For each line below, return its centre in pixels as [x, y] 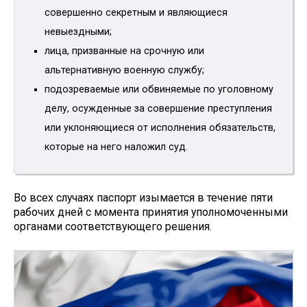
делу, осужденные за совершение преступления [158, 109]
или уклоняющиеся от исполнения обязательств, [160, 128]
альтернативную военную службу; [124, 71]
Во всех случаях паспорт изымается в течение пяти [143, 198]
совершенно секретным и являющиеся [136, 13]
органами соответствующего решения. [113, 227]
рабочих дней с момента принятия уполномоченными [151, 212]
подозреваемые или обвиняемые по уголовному [159, 90]
